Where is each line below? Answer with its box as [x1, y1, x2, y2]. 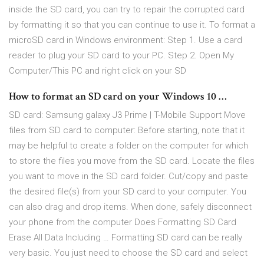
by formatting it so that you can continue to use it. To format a [9, 19, 255, 31]
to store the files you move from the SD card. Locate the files [9, 156, 255, 167]
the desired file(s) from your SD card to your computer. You [9, 186, 246, 197]
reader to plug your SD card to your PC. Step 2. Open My [9, 50, 234, 61]
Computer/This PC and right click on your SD [9, 65, 186, 77]
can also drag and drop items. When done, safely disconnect [9, 202, 252, 213]
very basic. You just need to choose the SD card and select [9, 247, 247, 259]
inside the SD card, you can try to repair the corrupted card [9, 4, 245, 15]
